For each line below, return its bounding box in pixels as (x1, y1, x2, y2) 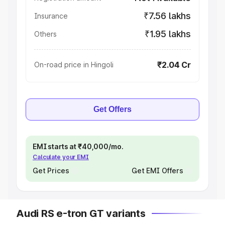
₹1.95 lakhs (144, 29, 191, 39)
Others (34, 30, 57, 38)
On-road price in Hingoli (34, 60, 114, 69)
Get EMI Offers (131, 166, 183, 175)
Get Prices (33, 166, 69, 175)
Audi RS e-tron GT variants (16, 207, 146, 219)
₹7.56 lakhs (143, 11, 191, 21)
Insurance (34, 12, 68, 20)
